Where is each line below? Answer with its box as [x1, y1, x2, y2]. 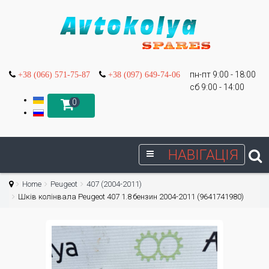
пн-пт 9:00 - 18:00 [190, 70, 256, 79]
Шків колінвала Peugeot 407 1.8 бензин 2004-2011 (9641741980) [18, 192, 244, 201]
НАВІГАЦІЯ [168, 147, 238, 163]
